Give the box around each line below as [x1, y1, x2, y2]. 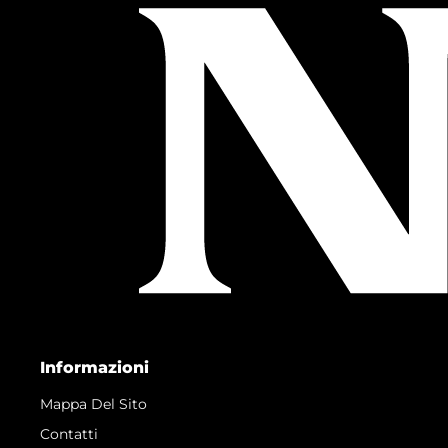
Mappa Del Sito [40, 394, 147, 413]
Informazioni [40, 357, 149, 377]
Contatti [40, 424, 98, 443]
